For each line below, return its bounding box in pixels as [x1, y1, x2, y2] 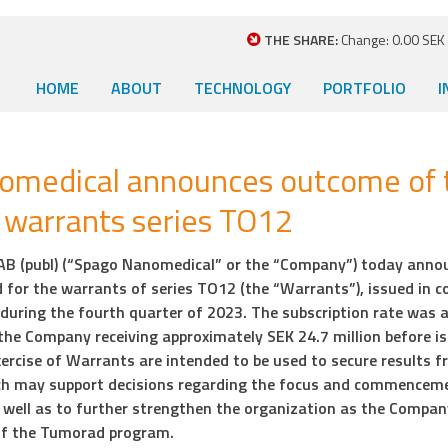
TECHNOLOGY [194, 76, 291, 100]
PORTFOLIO [323, 76, 406, 100]
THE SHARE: [264, 29, 338, 50]
